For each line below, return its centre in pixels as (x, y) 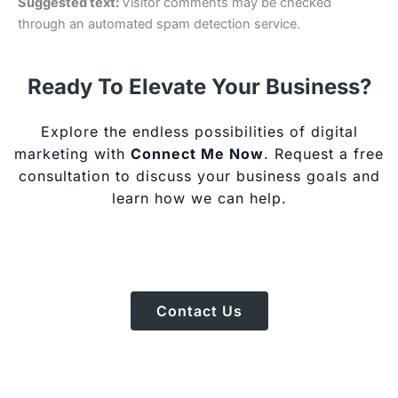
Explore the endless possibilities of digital (199, 131)
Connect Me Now (197, 153)
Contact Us (199, 311)
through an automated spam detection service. (159, 24)
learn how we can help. (199, 198)
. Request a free (324, 153)
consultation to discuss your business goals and (199, 175)
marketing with (72, 153)
